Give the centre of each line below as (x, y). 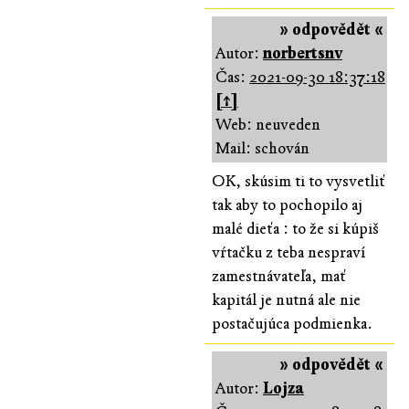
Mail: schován (262, 148)
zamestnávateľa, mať (279, 276)
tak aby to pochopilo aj (287, 204)
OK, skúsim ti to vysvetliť (299, 181)
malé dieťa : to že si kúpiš (295, 228)
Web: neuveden (268, 124)
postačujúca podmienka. (292, 323)
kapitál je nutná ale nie (286, 299)
